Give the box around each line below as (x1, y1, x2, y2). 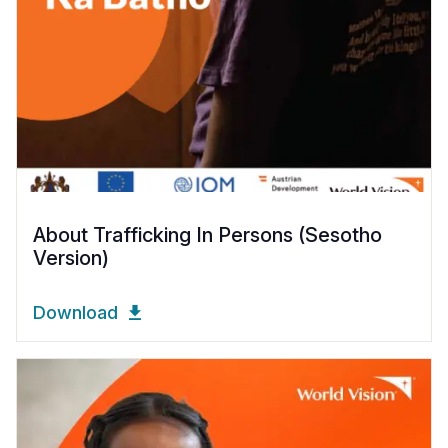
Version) (33, 246, 109, 270)
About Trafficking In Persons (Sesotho (33, 223, 382, 247)
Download (33, 302, 118, 323)
